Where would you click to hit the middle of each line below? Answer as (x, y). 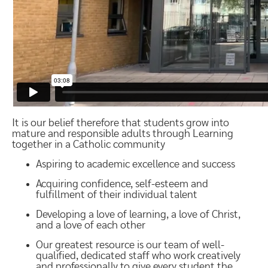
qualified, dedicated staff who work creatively (138, 256)
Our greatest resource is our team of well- (130, 245)
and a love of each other (91, 226)
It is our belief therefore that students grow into (121, 123)
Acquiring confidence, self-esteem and (122, 184)
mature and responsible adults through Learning (123, 134)
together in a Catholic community (89, 145)
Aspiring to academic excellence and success (135, 165)
